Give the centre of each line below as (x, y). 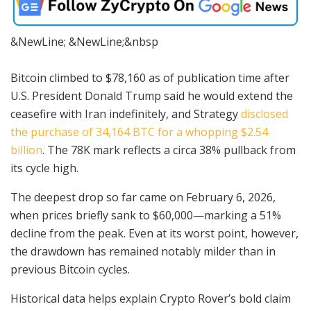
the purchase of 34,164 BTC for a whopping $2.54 (139, 132)
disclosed (264, 114)
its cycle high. (44, 168)
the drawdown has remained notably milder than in (143, 251)
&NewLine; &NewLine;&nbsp (84, 41)
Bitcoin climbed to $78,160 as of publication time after (150, 77)
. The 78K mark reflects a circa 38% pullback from (169, 150)
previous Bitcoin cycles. (70, 269)
